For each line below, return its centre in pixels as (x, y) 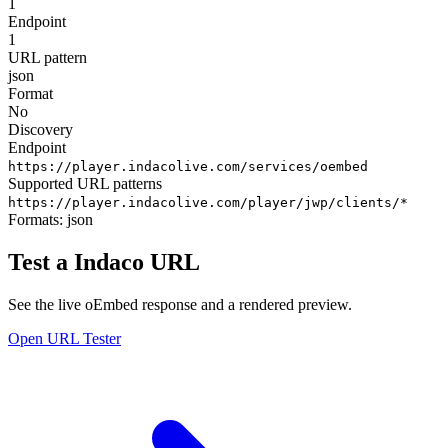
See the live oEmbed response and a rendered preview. (180, 304)
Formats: (37, 219)
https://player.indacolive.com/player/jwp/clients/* (208, 202)
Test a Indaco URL (104, 261)
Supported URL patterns (85, 183)
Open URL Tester (64, 338)
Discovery (40, 129)
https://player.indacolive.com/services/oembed (188, 166)
